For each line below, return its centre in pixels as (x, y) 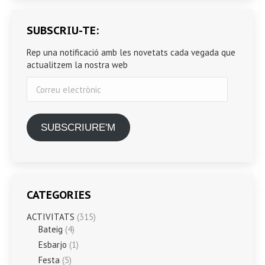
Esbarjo (53, 244)
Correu (38, 83)
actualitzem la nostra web (77, 65)
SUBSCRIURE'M (78, 127)
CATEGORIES (59, 195)
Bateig (51, 229)
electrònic (45, 95)
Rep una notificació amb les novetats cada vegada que (131, 53)
